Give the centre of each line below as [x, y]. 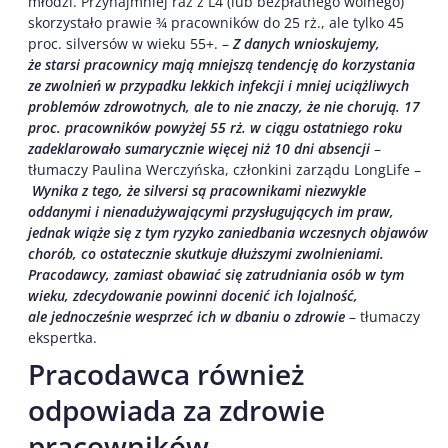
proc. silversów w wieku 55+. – [130, 43]
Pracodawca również [166, 373]
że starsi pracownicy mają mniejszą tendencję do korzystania [221, 64]
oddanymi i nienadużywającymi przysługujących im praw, [211, 211]
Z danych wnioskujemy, [306, 43]
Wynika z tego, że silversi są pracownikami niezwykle [199, 190]
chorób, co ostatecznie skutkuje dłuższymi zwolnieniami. [206, 253]
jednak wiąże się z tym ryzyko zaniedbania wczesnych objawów [228, 232]
